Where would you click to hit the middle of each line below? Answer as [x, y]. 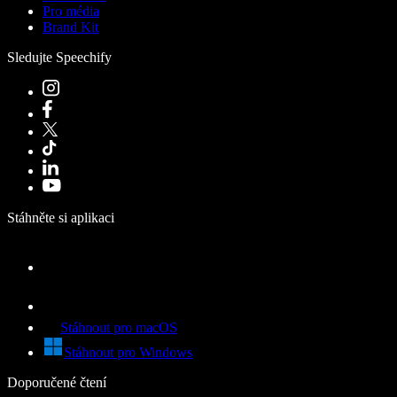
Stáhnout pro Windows [128, 352]
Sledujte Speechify [59, 57]
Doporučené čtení [57, 382]
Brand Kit [70, 27]
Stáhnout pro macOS [119, 327]
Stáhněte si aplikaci [61, 217]
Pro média [71, 11]
